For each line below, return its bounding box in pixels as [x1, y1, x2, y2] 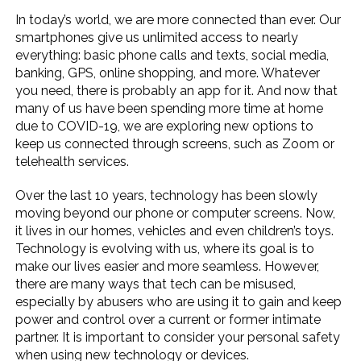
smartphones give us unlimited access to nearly [15, 30, 299, 45]
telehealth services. [15, 154, 130, 169]
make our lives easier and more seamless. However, [15, 259, 320, 274]
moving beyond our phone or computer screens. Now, [15, 205, 336, 221]
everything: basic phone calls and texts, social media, [15, 48, 330, 63]
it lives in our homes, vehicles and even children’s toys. [15, 223, 334, 239]
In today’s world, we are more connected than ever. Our [15, 12, 342, 27]
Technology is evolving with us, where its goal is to [15, 241, 315, 256]
